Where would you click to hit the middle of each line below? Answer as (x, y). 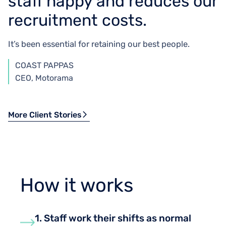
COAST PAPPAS (44, 65)
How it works (77, 185)
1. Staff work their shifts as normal (113, 218)
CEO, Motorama (44, 78)
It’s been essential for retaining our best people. (99, 44)
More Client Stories (45, 115)
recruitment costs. (77, 20)
